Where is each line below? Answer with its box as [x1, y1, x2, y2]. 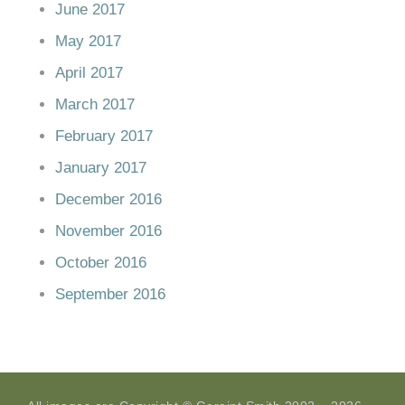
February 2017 [55, 127, 153, 145]
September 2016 [55, 285, 165, 303]
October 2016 [55, 253, 146, 271]
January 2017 [55, 158, 146, 176]
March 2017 [55, 95, 135, 113]
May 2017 [55, 32, 121, 50]
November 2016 [55, 221, 162, 240]
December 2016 [55, 190, 162, 208]
